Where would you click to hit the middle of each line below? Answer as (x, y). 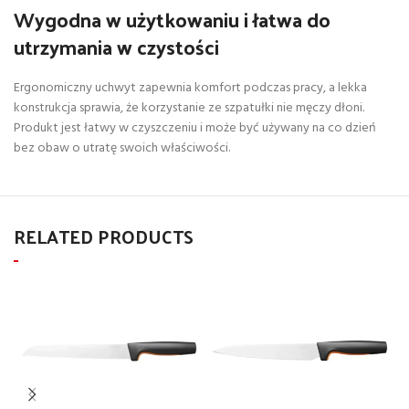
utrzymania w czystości (116, 47)
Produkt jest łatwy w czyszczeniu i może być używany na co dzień (195, 129)
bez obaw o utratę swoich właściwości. (122, 149)
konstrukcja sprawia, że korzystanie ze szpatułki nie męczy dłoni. (189, 109)
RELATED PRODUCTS (104, 237)
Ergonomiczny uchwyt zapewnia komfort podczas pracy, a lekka (190, 89)
